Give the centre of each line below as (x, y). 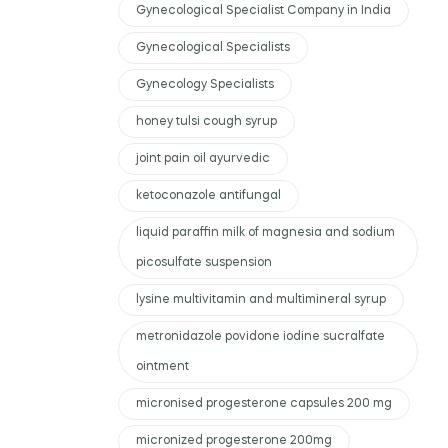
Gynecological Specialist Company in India (263, 10)
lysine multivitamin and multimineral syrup (261, 299)
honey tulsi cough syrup (206, 121)
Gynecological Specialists (213, 47)
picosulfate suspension (204, 262)
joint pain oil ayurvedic (203, 158)
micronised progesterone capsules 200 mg (264, 403)
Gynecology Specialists (205, 84)
